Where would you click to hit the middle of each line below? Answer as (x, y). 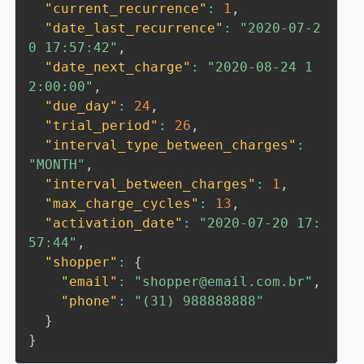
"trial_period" (102, 126)
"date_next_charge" (118, 67)
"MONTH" (57, 165)
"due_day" (82, 106)
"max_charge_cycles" (122, 204)
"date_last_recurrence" (134, 28)
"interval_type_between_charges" (171, 145)
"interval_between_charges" (151, 184)
